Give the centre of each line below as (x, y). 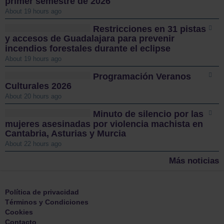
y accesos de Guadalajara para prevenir (90, 39)
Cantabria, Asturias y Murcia (65, 134)
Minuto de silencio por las (148, 114)
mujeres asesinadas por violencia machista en (104, 124)
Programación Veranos (142, 77)
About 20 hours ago (33, 96)
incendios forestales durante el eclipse (88, 48)
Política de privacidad (42, 192)
